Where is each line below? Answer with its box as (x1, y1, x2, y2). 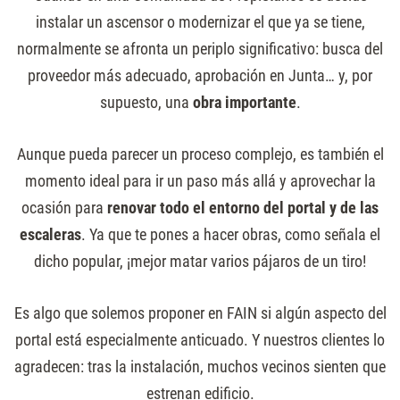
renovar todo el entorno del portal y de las (104, 198, 379, 218)
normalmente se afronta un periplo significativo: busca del (17, 39, 383, 59)
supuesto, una (99, 93, 193, 112)
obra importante (192, 93, 296, 112)
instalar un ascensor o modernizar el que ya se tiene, (35, 12, 365, 32)
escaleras (20, 225, 81, 245)
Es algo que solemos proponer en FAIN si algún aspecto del (13, 304, 387, 323)
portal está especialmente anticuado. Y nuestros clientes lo (15, 330, 385, 350)
